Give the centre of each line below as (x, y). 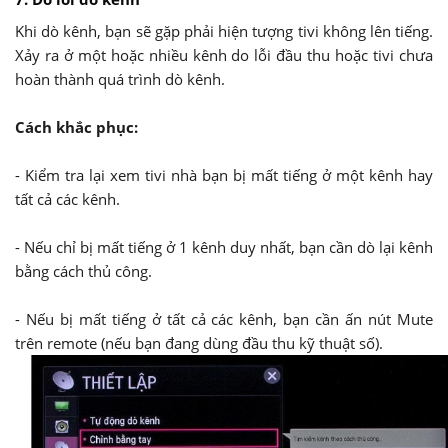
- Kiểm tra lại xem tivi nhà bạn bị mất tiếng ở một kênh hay (224, 174)
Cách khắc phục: (76, 126)
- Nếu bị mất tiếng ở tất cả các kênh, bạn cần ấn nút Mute (224, 318)
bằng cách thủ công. (83, 270)
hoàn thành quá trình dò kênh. (120, 78)
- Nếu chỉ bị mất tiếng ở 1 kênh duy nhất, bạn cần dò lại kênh (224, 246)
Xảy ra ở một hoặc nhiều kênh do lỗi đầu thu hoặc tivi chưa (224, 54)
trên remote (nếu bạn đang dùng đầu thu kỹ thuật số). (199, 342)
